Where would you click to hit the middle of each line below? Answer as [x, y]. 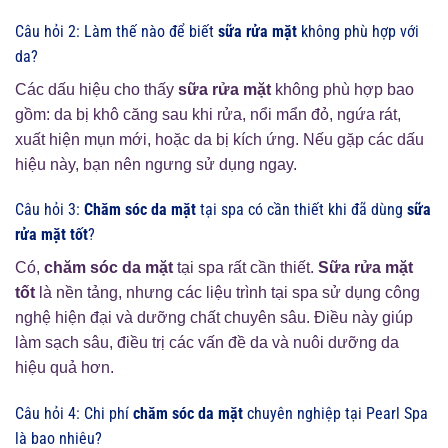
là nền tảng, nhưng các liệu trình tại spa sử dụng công [227, 293]
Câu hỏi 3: [49, 210]
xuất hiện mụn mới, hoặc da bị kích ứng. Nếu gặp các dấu [219, 139]
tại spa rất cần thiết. [245, 268]
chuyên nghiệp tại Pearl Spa [335, 414]
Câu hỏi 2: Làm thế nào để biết [116, 31]
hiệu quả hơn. [64, 368]
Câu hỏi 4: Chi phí [74, 414]
